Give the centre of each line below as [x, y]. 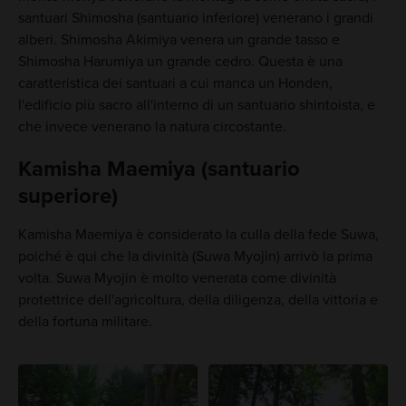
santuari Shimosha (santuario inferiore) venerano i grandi [195, 19]
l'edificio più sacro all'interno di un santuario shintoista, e [196, 106]
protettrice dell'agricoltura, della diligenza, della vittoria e [198, 300]
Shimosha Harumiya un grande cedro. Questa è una [180, 62]
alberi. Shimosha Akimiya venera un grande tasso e [179, 40]
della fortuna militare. [85, 322]
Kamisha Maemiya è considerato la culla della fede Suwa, [198, 235]
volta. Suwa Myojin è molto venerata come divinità [177, 279]
